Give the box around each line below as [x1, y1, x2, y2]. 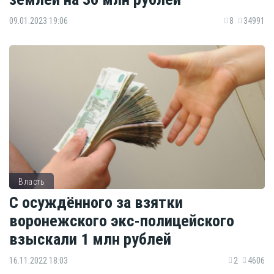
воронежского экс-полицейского [9, 210, 234, 230]
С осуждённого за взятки [9, 192, 183, 212]
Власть [18, 177, 45, 187]
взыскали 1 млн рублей [9, 229, 171, 248]
